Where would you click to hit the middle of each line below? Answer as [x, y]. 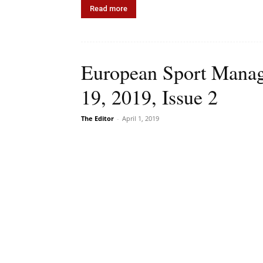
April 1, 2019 [141, 119]
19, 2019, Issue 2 [149, 97]
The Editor [97, 119]
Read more [109, 9]
